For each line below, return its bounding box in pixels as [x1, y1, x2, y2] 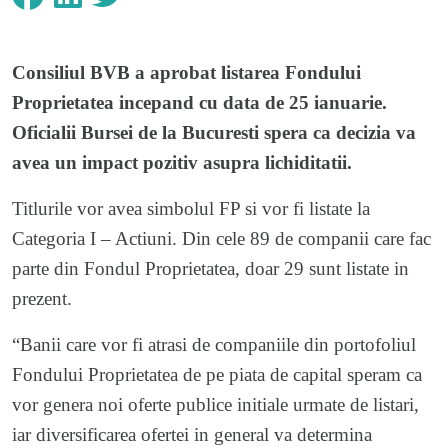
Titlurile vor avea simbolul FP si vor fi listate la [12, 197, 370, 219]
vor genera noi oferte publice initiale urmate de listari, [12, 393, 419, 415]
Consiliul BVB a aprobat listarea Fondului [12, 61, 361, 83]
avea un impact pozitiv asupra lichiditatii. [12, 151, 352, 173]
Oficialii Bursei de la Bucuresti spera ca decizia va [12, 121, 416, 143]
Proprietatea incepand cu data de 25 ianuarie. [12, 91, 392, 113]
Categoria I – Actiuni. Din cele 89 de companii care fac [12, 227, 431, 249]
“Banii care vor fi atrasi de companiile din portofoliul [12, 333, 416, 355]
